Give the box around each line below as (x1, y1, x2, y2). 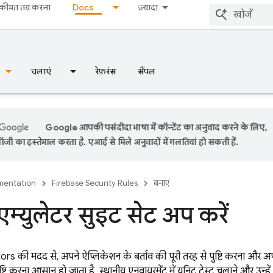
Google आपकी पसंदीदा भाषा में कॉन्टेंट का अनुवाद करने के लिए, (45, 122, 267, 133)
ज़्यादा (138, 2, 158, 13)
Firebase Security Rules (52, 178, 138, 188)
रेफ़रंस (95, 66, 116, 77)
